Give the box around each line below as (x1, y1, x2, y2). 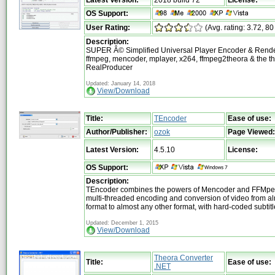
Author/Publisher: (86, 127, 147, 136)
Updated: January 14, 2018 (86, 80, 155, 87)
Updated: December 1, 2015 (86, 219, 158, 226)
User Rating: (86, 23, 130, 32)
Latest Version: (86, 145, 139, 154)
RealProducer (86, 63, 133, 72)
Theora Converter (154, 253, 213, 262)
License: (228, 145, 258, 154)
